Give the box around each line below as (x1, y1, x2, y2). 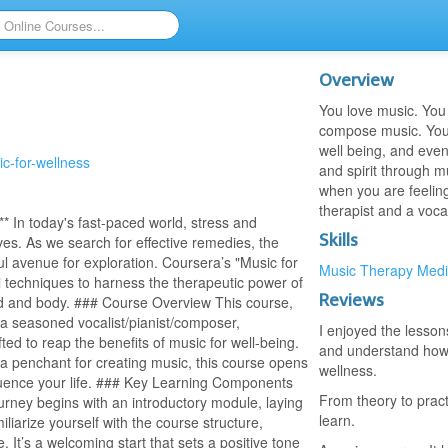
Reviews (318, 289, 384, 311)
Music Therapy (318, 260, 413, 280)
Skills (318, 229, 358, 251)
